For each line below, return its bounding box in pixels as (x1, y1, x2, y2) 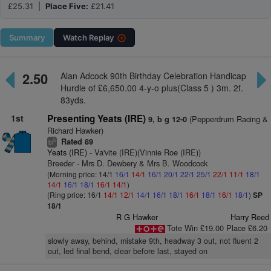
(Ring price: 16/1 (47, 189, 103, 200)
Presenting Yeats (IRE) (47, 112, 146, 125)
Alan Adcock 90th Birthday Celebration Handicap (60, 70, 246, 82)
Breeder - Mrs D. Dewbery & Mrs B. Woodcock (47, 157, 207, 169)
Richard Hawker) (47, 125, 103, 136)
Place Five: (45, 1, 88, 11)
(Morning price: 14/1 (47, 169, 115, 179)
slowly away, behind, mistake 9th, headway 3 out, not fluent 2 (47, 235, 258, 246)
